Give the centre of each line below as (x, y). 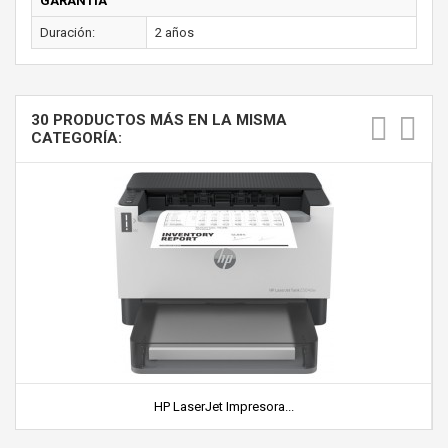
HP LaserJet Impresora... (223, 406)
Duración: (67, 32)
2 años (174, 32)
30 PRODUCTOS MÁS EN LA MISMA (159, 119)
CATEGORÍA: (76, 137)
